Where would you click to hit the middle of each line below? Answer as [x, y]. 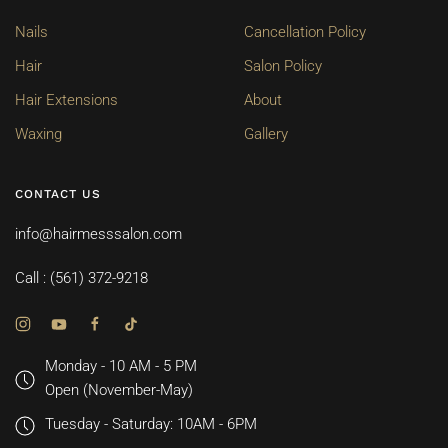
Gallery [266, 134]
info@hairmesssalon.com [98, 234]
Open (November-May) [119, 390]
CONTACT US [58, 194]
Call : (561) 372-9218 [81, 278]
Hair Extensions [66, 100]
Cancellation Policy [305, 32]
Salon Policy [283, 66]
